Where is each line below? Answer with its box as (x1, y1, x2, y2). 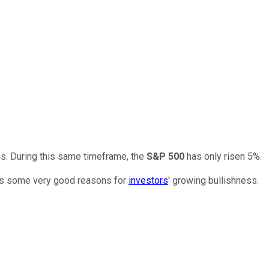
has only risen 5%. (184, 150, 262, 162)
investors (128, 174, 168, 186)
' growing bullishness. (168, 174, 259, 186)
